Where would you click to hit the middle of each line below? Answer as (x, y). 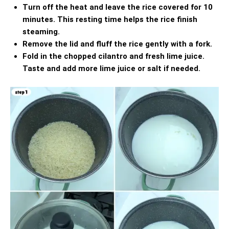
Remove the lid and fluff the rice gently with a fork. (117, 44)
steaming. (41, 31)
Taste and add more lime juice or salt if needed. (111, 68)
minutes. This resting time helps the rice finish (110, 19)
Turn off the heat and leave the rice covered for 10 (118, 7)
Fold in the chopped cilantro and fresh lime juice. (113, 56)
